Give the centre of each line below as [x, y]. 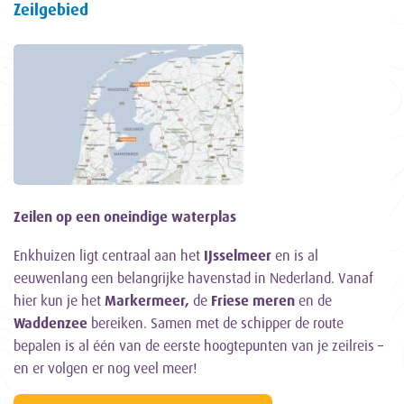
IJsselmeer [238, 256]
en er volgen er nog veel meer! [105, 368]
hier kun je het [59, 301]
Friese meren [253, 301]
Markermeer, [147, 301]
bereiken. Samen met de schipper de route [216, 323]
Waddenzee [50, 323]
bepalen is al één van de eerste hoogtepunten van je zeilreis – [198, 346]
